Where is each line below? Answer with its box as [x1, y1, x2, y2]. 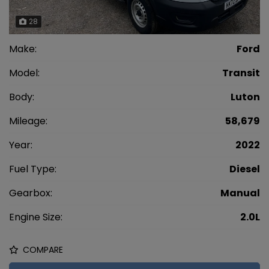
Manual [220, 186, 260, 201]
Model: [9, 66, 40, 80]
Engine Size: [9, 210, 62, 225]
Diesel [229, 162, 260, 177]
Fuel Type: [9, 162, 56, 177]
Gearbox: [9, 186, 52, 201]
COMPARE [20, 243, 63, 256]
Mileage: [9, 114, 47, 128]
